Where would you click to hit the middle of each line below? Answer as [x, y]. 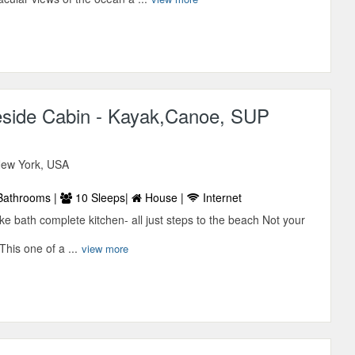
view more [105, 249]
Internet [221, 198]
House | [165, 198]
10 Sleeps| [102, 198]
